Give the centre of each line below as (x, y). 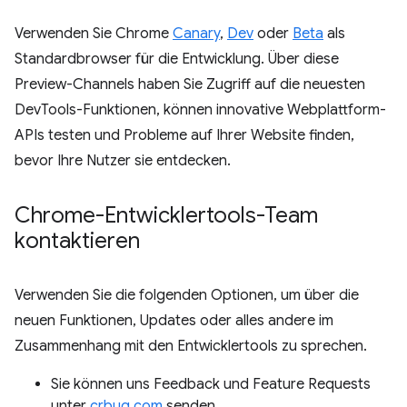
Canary (196, 34)
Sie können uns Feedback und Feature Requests (211, 385)
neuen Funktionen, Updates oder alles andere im (174, 321)
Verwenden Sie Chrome (94, 34)
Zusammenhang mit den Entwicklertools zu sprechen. (191, 347)
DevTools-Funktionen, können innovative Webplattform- (200, 110)
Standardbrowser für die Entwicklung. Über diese (177, 60)
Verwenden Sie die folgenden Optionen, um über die (187, 296)
